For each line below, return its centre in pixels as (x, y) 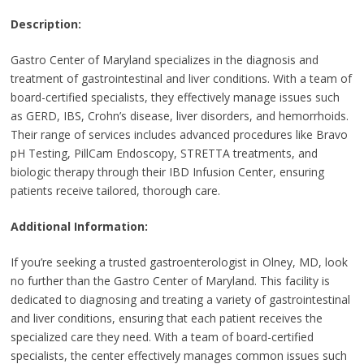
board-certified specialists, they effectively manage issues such (175, 97)
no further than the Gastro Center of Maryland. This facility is (170, 280)
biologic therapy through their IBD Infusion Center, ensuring (167, 171)
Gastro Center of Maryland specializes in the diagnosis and (164, 59)
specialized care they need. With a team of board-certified (162, 336)
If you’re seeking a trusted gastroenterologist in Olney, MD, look (179, 262)
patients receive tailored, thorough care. (115, 190)
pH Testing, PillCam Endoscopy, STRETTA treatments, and (164, 153)
